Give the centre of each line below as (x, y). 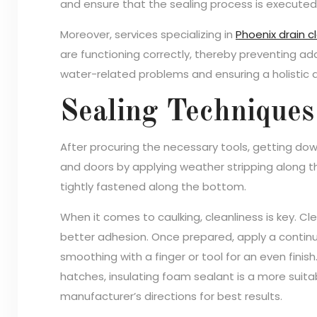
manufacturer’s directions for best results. (171, 296)
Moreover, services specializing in (148, 34)
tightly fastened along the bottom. (153, 186)
